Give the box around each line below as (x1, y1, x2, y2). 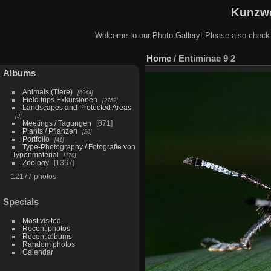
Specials (3, 197, 39, 207)
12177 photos (10, 172, 56, 180)
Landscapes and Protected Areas (22, 103, 131, 111)
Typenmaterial (11, 150, 59, 158)
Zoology (22, 158, 49, 166)
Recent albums (22, 232, 72, 241)
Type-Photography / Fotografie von (22, 142, 135, 151)
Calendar (22, 248, 53, 256)
